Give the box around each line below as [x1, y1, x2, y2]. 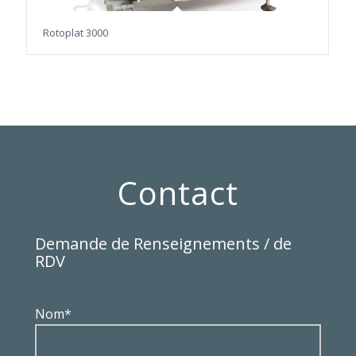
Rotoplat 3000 [42, 25, 108, 40]
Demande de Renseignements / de [34, 232, 292, 254]
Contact [117, 171, 238, 215]
